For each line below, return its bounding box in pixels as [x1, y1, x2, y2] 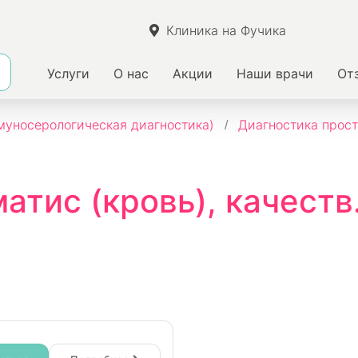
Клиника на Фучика [166, 22, 287, 38]
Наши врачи [237, 66, 313, 82]
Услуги [47, 66, 89, 82]
